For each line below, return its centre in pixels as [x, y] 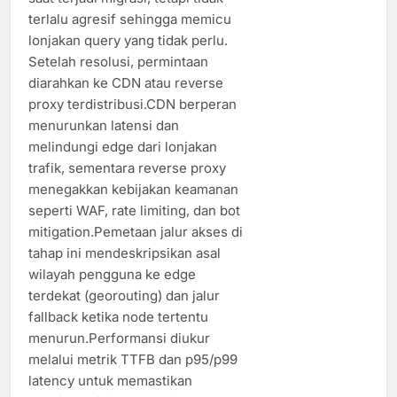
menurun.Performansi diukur [119, 338]
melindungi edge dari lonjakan [123, 146]
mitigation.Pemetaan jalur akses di [136, 231]
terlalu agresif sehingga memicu [130, 19]
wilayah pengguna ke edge [112, 274]
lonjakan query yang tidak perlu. [128, 40]
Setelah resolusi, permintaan [118, 61]
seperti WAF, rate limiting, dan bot [134, 210]
